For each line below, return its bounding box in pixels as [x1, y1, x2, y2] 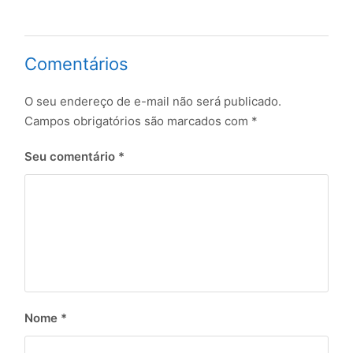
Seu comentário [24, 149, 119, 165]
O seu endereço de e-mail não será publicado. [24, 94, 282, 110]
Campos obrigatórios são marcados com [24, 113, 252, 129]
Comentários [24, 54, 129, 75]
